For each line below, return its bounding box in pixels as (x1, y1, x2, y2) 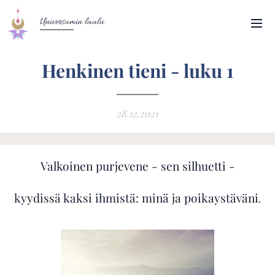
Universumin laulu (39, 15, 104, 29)
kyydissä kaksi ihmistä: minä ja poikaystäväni (14, 190, 258, 206)
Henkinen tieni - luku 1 (42, 58, 233, 83)
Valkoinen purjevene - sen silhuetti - (40, 158, 235, 174)
